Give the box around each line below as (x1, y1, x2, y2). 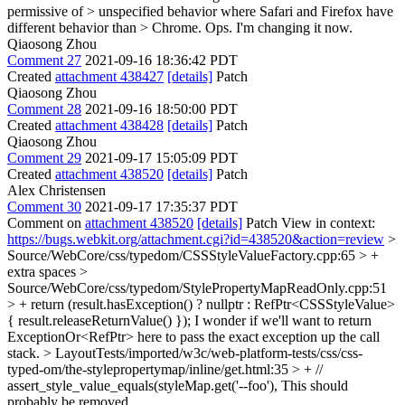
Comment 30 (7, 199, 81, 214)
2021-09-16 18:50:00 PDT (85, 101, 238, 117)
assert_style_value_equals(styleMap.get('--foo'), (7, 378, 278, 393)
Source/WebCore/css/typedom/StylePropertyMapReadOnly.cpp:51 (7, 280, 387, 296)
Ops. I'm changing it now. (202, 20, 353, 35)
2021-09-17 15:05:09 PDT (85, 150, 238, 165)
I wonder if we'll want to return (191, 313, 372, 328)
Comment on (7, 215, 85, 231)
